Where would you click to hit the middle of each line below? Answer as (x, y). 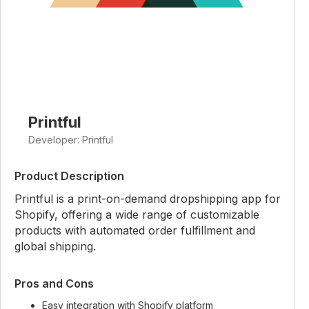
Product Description (69, 176)
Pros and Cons (54, 283)
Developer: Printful (71, 140)
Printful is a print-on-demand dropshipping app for (148, 199)
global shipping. (55, 246)
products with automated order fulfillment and (135, 230)
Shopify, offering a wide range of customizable (137, 215)
